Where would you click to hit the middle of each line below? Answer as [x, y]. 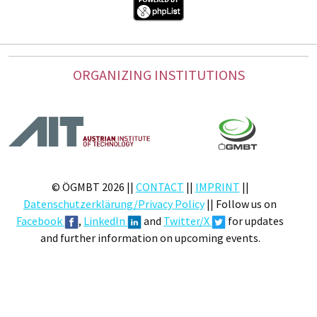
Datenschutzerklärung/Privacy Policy [114, 204]
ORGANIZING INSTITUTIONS [158, 75]
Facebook [40, 221]
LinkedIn [105, 221]
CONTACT [160, 187]
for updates [255, 221]
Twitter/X [188, 221]
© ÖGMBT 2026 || [93, 187]
